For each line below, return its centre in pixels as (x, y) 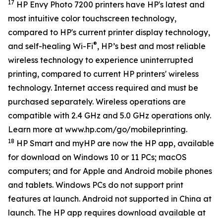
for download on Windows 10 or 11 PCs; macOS (97, 157)
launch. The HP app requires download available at (107, 213)
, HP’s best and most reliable (151, 46)
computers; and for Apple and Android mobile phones (110, 171)
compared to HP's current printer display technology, (109, 32)
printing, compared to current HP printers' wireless (103, 74)
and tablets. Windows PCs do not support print (96, 185)
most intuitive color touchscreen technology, (92, 18)
